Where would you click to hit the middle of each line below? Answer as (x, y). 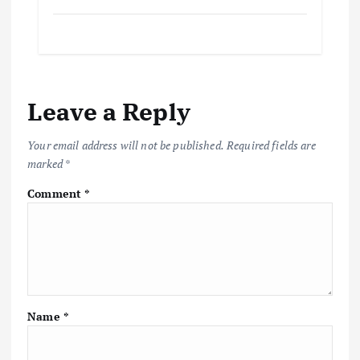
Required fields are (271, 145)
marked (46, 164)
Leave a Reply (109, 111)
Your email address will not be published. (126, 145)
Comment (56, 194)
